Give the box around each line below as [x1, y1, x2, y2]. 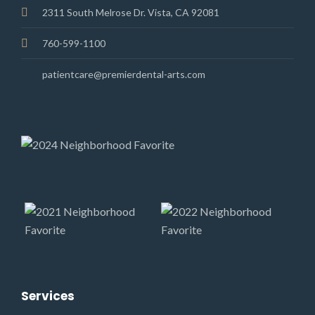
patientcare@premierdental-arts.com [42, 68, 205, 80]
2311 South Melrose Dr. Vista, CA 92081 [42, 6, 219, 18]
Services [21, 287, 75, 304]
